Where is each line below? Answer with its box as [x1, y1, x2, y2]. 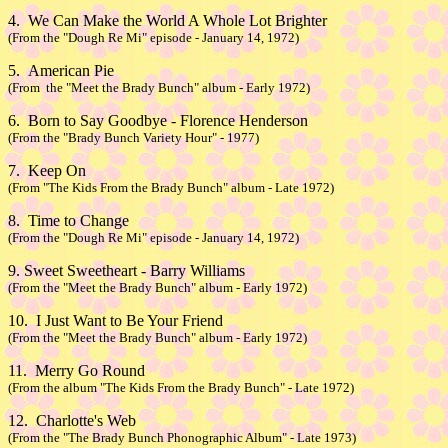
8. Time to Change [8, 212, 129, 229]
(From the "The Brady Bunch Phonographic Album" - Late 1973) [8, 430, 356, 445]
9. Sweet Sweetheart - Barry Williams [8, 262, 245, 279]
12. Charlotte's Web [8, 412, 136, 429]
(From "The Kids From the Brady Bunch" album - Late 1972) [8, 180, 334, 195]
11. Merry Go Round [8, 362, 145, 379]
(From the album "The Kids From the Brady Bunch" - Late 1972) [8, 380, 354, 395]
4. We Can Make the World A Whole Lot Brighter [8, 12, 327, 29]
